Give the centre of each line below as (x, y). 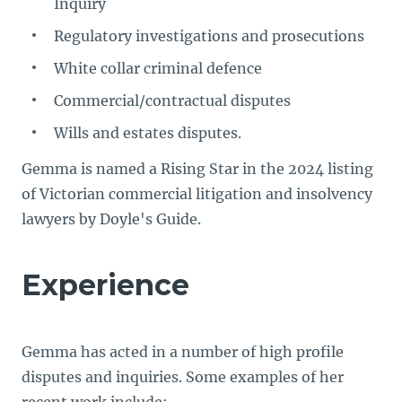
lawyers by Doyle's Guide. (111, 219)
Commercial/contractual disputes (172, 100)
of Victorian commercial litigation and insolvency (197, 194)
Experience (105, 285)
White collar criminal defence (162, 68)
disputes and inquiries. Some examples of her (183, 377)
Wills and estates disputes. (148, 133)
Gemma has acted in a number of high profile (183, 352)
